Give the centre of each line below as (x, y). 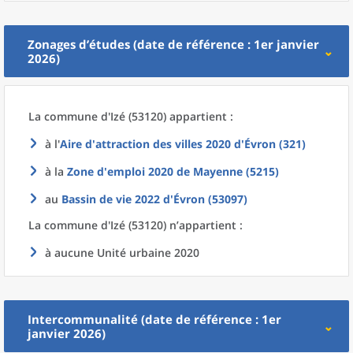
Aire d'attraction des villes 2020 (145, 144)
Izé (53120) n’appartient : (176, 225)
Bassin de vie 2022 (111, 199)
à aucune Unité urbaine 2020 (122, 253)
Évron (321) (275, 144)
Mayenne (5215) (236, 171)
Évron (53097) (210, 199)
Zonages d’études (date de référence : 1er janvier (173, 44)
